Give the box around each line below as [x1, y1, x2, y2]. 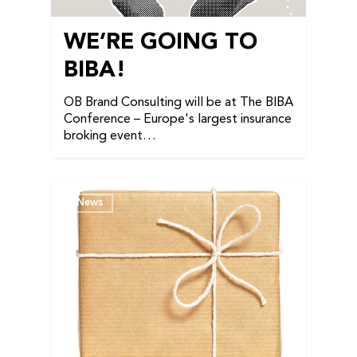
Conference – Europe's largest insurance [64, 112, 292, 126]
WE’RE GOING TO [64, 31, 257, 54]
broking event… [64, 129, 156, 143]
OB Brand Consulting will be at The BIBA [64, 96, 293, 109]
